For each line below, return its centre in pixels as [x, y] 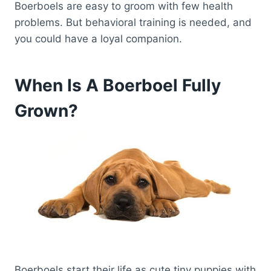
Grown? [46, 111]
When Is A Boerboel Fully [118, 86]
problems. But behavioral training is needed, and [133, 23]
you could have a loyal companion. [100, 39]
